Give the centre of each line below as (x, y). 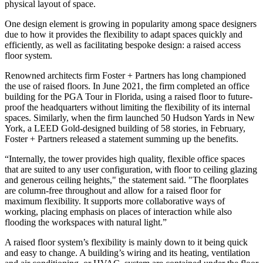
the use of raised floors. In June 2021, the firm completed (111, 86)
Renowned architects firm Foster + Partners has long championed (125, 76)
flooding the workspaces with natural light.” (86, 222)
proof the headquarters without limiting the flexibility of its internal (127, 107)
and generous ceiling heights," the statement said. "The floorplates (127, 180)
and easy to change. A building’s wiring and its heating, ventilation (127, 253)
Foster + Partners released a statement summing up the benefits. (122, 139)
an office (233, 86)
